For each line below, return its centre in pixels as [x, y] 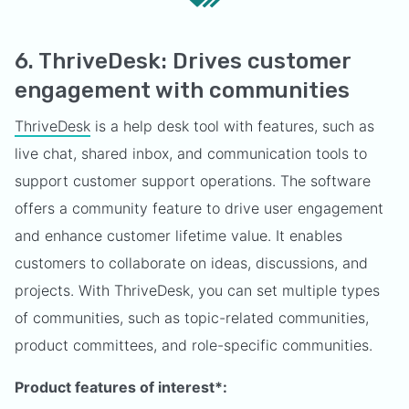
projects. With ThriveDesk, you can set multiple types [197, 290]
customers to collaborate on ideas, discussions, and [191, 262]
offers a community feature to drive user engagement [199, 208]
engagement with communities [182, 90]
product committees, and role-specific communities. [194, 345]
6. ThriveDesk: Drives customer [183, 61]
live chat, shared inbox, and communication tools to [191, 153]
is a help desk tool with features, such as [232, 126]
